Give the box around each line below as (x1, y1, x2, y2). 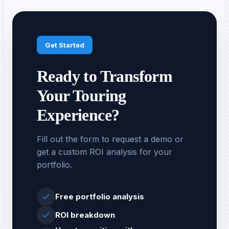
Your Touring (37, 86, 126, 105)
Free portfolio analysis (55, 192, 144, 202)
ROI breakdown (55, 210, 115, 220)
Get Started (45, 41, 84, 50)
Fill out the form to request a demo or (37, 134, 184, 145)
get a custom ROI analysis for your (37, 147, 172, 157)
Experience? (37, 106, 120, 125)
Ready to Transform (37, 67, 173, 86)
